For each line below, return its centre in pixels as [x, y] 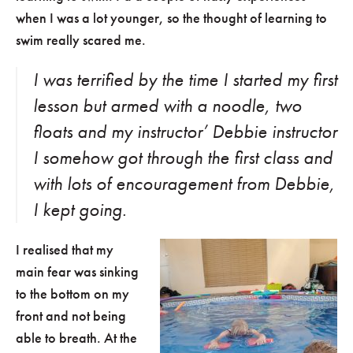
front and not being [71, 316]
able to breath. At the [76, 338]
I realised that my [65, 250]
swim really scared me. [81, 40]
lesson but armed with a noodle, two [167, 106]
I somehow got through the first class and [183, 158]
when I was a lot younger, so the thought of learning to [171, 18]
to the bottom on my [72, 294]
